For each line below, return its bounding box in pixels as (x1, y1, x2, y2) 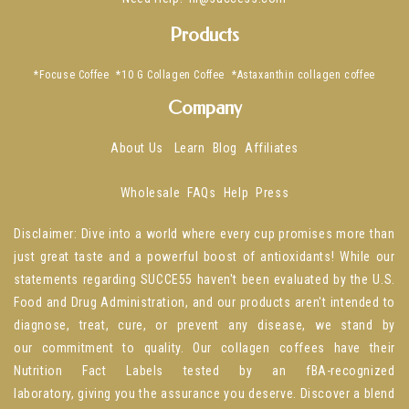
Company (167, 98, 242, 120)
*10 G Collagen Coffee (116, 68, 225, 82)
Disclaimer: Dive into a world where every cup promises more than (14, 226, 395, 242)
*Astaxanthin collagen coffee (232, 68, 375, 82)
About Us (110, 141, 167, 156)
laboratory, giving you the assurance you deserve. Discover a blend (14, 386, 395, 402)
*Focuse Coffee (34, 68, 110, 82)
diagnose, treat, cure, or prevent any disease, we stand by (14, 318, 395, 333)
